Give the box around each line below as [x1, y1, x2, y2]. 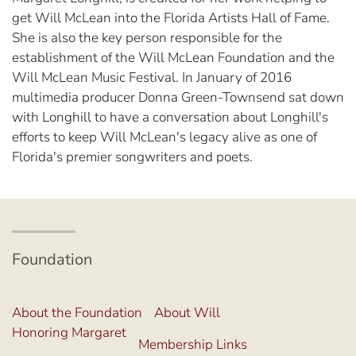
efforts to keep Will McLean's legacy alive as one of [12, 128, 317, 147]
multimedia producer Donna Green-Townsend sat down [12, 88, 344, 107]
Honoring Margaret [12, 323, 126, 342]
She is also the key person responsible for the [12, 29, 282, 48]
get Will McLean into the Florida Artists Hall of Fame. [12, 9, 330, 28]
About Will [154, 304, 220, 323]
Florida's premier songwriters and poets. [12, 148, 253, 167]
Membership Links [138, 335, 247, 354]
